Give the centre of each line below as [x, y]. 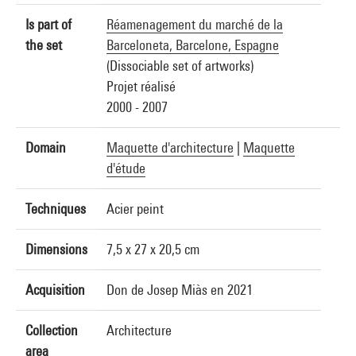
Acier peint [135, 209]
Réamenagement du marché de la [195, 24]
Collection [52, 330]
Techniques [56, 209]
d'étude [126, 168]
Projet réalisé [141, 86]
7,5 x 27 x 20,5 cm [153, 249]
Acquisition [55, 290]
